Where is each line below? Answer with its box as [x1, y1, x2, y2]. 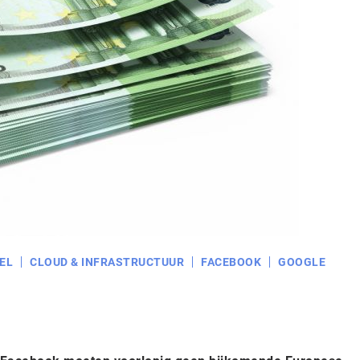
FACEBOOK [201, 256, 261, 268]
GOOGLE [278, 256, 325, 268]
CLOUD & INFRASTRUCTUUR [30, 256, 184, 268]
